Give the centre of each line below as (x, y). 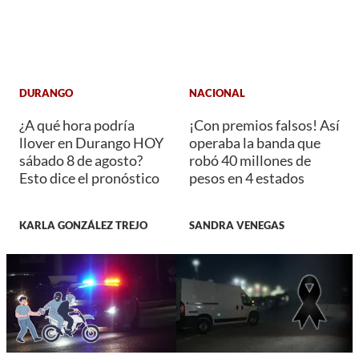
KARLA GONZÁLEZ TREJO (83, 226)
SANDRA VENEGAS (237, 226)
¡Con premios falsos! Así (264, 125)
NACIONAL (217, 93)
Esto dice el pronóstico (89, 178)
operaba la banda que (255, 143)
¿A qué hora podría (77, 125)
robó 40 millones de (250, 161)
